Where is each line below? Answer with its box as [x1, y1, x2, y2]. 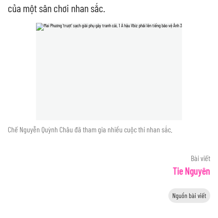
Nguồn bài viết [172, 191, 206, 200]
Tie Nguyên [173, 165, 210, 177]
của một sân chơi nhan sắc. [8, 1, 105, 15]
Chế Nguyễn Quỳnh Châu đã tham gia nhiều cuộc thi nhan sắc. [8, 125, 172, 134]
